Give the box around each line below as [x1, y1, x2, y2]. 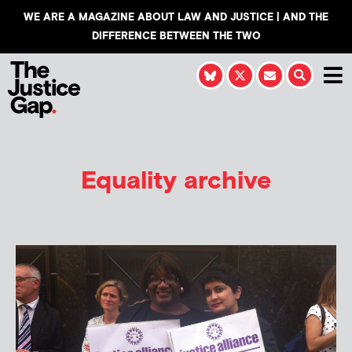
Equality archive [81, 164, 271, 197]
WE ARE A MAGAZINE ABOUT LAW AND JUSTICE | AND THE [24, 11, 328, 24]
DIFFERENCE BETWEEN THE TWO [91, 30, 261, 42]
